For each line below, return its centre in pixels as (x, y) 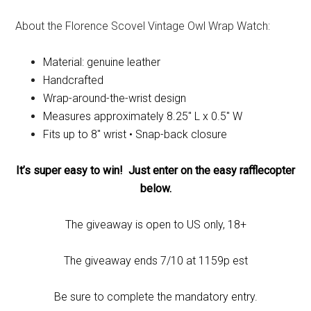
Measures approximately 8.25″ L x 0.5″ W (143, 116)
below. (155, 188)
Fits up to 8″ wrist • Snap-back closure (135, 134)
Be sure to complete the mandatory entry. (155, 296)
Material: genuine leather (102, 62)
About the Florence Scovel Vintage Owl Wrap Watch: (143, 26)
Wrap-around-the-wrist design (115, 98)
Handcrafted (74, 80)
